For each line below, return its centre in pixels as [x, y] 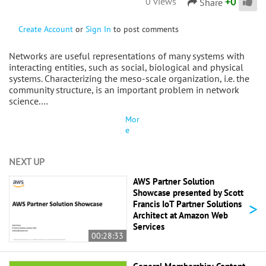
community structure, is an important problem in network [124, 89]
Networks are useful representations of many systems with [127, 56]
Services [149, 226]
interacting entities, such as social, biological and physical [126, 67]
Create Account [46, 29]
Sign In [98, 29]
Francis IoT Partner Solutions [187, 204]
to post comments [145, 29]
